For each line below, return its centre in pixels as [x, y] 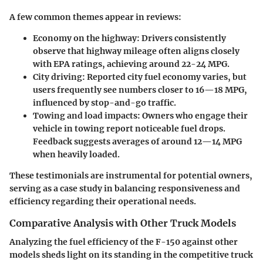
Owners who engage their [194, 115]
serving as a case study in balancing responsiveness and [125, 188]
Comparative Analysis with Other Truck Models [123, 223]
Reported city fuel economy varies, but [166, 77]
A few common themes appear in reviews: [95, 17]
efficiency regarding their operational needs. [103, 201]
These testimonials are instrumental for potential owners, [131, 175]
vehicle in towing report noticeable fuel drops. [129, 128]
